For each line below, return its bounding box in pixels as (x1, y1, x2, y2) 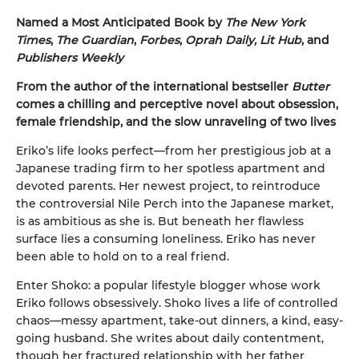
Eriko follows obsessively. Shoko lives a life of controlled (16, 295, 338, 310)
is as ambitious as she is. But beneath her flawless (16, 213, 304, 228)
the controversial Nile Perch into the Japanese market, (16, 196, 333, 211)
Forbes (139, 32, 179, 47)
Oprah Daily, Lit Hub (182, 32, 301, 47)
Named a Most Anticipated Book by (16, 14, 225, 30)
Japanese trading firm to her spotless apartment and (16, 160, 325, 175)
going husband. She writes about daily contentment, (16, 330, 324, 345)
